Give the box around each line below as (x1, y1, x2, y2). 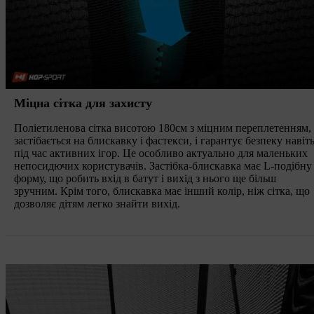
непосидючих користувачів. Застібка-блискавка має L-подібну (14, 159, 312, 172)
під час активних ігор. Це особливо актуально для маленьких (14, 146, 308, 159)
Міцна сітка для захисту (14, 95, 152, 110)
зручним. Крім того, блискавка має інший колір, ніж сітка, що (14, 184, 310, 197)
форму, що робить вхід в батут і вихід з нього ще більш (14, 172, 276, 184)
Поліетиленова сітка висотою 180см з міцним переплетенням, (14, 121, 311, 134)
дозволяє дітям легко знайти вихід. (14, 197, 180, 210)
